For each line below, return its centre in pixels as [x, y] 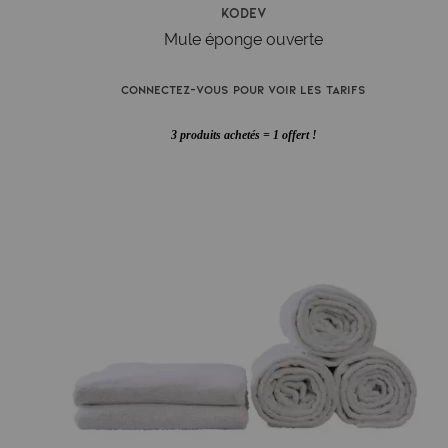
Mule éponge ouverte [244, 39]
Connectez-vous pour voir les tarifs [244, 88]
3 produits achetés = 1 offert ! [243, 135]
